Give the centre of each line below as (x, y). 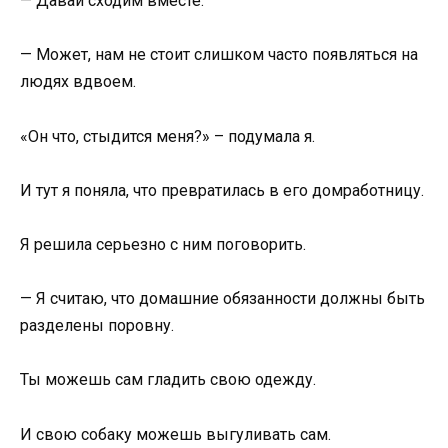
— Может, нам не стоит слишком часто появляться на (219, 55)
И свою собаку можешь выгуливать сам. (175, 434)
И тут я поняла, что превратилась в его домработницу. (222, 190)
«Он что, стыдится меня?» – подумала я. (167, 136)
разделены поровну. (97, 326)
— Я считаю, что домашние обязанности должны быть (222, 299)
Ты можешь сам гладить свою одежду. (168, 380)
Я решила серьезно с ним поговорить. (163, 244)
